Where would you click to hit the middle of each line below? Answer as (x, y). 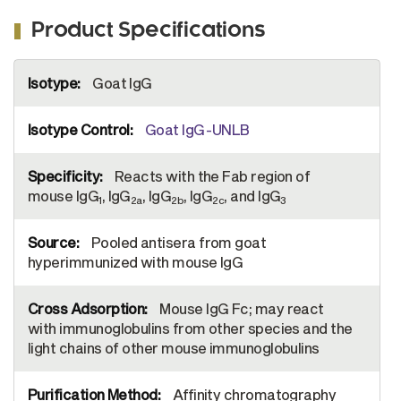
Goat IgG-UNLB (197, 130)
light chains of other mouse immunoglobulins (174, 348)
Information (39, 81)
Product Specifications (149, 32)
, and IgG (252, 196)
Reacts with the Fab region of (211, 176)
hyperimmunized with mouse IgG (136, 262)
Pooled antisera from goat (177, 243)
